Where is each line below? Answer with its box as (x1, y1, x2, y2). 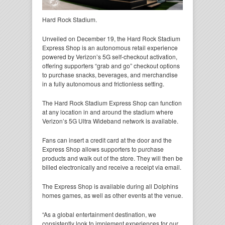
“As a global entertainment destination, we (42, 210, 156, 219)
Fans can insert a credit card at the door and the (42, 136, 172, 145)
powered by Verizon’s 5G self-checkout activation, (42, 52, 177, 61)
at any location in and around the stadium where (42, 107, 173, 117)
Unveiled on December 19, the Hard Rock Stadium (42, 34, 180, 43)
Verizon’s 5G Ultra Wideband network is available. (42, 117, 178, 126)
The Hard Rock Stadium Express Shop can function (42, 98, 182, 107)
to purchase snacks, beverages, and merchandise (42, 70, 178, 79)
